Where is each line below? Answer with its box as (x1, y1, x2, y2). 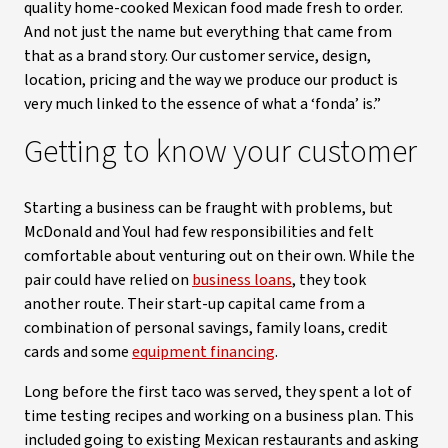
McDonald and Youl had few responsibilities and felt (24, 221, 374, 243)
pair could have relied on (24, 269, 192, 291)
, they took (292, 269, 366, 291)
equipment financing (132, 341, 275, 363)
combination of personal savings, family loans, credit (24, 317, 388, 339)
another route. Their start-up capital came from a (24, 293, 365, 315)
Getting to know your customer (24, 129, 417, 175)
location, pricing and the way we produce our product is (24, 69, 398, 91)
